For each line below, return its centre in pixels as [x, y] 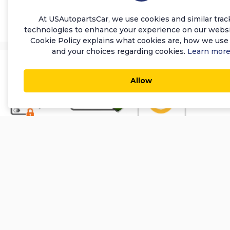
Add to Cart [109, 14]
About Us [84, 208]
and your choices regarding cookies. [120, 51]
